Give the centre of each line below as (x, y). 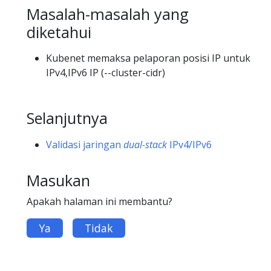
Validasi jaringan (85, 144)
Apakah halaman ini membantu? (100, 201)
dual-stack (145, 144)
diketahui (59, 32)
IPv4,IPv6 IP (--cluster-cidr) (106, 73)
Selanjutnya (67, 118)
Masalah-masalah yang (108, 14)
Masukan (58, 180)
